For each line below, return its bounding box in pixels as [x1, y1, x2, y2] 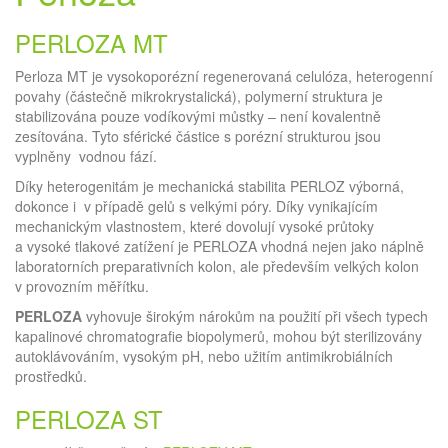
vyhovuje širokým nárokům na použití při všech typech [82, 306, 428, 326]
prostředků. [15, 366, 87, 386]
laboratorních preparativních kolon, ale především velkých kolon [15, 256, 419, 276]
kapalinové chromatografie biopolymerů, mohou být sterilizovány [15, 326, 422, 346]
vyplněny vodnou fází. [15, 146, 161, 166]
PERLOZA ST [15, 401, 163, 436]
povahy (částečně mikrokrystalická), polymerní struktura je [15, 86, 383, 106]
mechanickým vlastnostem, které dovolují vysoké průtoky [15, 216, 374, 236]
